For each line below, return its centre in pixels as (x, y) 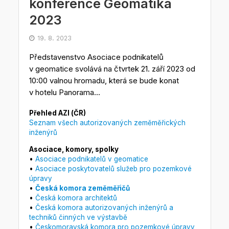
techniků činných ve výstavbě (78, 217)
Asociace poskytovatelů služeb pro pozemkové (113, 168)
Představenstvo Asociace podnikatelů (96, 57)
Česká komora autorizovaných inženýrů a (104, 207)
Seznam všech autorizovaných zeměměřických (107, 123)
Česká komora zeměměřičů (82, 188)
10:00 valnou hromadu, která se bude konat (104, 81)
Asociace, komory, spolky (74, 149)
